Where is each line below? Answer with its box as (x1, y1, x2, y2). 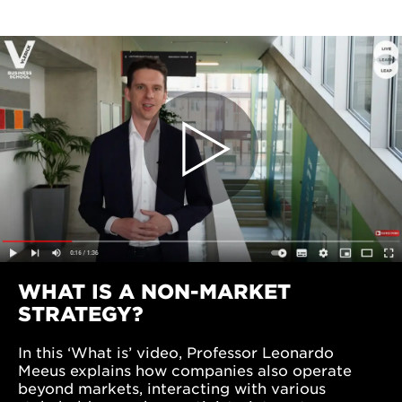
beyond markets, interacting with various (18, 379, 326, 398)
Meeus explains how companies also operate (18, 361, 352, 380)
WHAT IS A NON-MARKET (18, 279, 291, 303)
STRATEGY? (18, 301, 144, 326)
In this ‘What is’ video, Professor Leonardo (18, 343, 334, 362)
